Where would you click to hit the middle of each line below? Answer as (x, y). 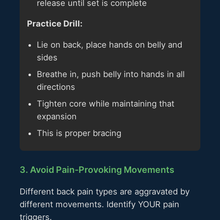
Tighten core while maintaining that (106, 104)
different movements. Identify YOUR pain (99, 205)
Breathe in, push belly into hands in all (111, 74)
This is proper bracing (79, 133)
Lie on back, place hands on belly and (110, 45)
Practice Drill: (55, 24)
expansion (57, 117)
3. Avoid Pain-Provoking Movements (97, 170)
